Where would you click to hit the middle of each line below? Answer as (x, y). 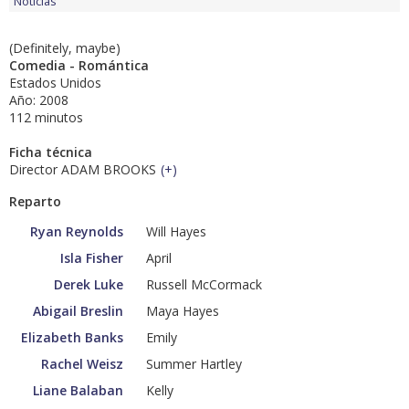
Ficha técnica (51, 152)
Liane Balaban (78, 391)
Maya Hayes (183, 311)
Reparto (35, 202)
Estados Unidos (55, 83)
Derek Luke (89, 285)
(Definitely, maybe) (65, 48)
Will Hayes (176, 232)
